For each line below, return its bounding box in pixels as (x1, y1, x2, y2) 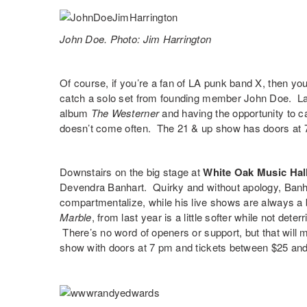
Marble (60, 210, 92, 225)
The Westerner (90, 106, 160, 121)
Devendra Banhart (60, 180, 145, 195)
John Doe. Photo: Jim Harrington (60, 32, 212, 47)
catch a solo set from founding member (60, 90, 245, 106)
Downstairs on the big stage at (60, 164, 204, 180)
